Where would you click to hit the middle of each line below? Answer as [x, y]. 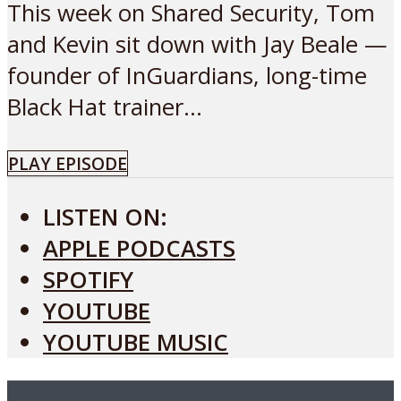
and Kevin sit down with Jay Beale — [197, 45]
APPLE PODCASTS [139, 248]
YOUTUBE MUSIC [136, 342]
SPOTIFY [88, 279]
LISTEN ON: [105, 217]
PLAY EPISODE [68, 163]
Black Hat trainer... [105, 107]
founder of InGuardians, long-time [187, 76]
